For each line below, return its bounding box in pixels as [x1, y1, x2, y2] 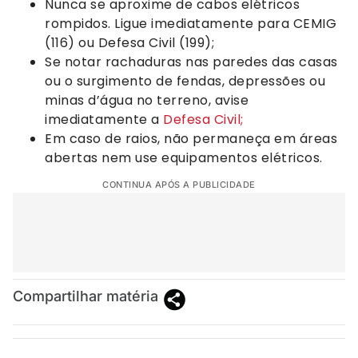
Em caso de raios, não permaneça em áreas [45, 129, 337, 148]
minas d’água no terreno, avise [45, 90, 249, 109]
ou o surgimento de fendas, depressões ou [45, 71, 325, 90]
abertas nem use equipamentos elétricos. [45, 148, 323, 167]
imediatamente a [45, 109, 163, 129]
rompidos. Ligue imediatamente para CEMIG [45, 14, 336, 33]
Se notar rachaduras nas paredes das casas [45, 52, 338, 71]
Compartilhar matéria [13, 288, 158, 305]
